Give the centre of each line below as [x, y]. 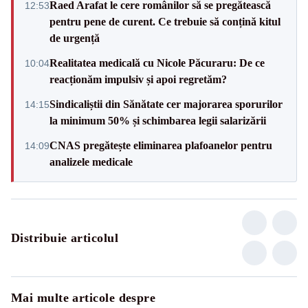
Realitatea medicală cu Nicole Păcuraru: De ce [157, 63]
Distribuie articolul [65, 238]
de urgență [75, 38]
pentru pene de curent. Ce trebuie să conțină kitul [165, 21]
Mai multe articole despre [84, 297]
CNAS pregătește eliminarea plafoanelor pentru [161, 145]
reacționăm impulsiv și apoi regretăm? [138, 79]
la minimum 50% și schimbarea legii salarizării [158, 120]
